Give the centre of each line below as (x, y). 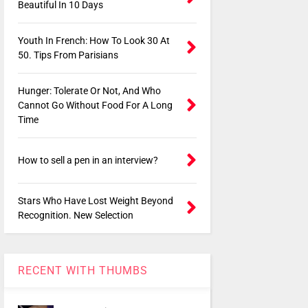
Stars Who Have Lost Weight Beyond (95, 201)
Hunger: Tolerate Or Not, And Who (89, 91)
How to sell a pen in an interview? (88, 161)
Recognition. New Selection (75, 216)
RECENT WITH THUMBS (82, 271)
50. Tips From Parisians (68, 55)
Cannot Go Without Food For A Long (95, 106)
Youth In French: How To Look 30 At (93, 41)
